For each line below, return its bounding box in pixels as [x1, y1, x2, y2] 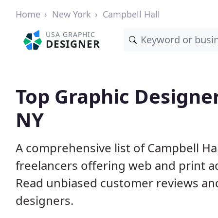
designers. [16, 192, 73, 208]
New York [52, 8, 91, 20]
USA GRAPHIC [46, 30, 96, 39]
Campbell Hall [103, 8, 160, 20]
